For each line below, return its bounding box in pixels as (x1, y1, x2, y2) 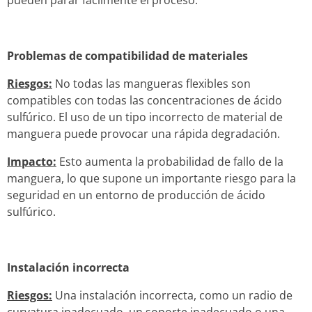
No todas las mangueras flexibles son (52, 75, 251, 91)
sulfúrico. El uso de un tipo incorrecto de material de (7, 109, 283, 125)
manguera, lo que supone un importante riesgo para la (7, 170, 296, 186)
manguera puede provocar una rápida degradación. (7, 125, 280, 141)
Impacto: (7, 153, 56, 169)
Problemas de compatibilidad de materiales (7, 47, 248, 63)
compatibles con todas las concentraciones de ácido (7, 92, 282, 108)
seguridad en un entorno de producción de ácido (7, 187, 265, 203)
